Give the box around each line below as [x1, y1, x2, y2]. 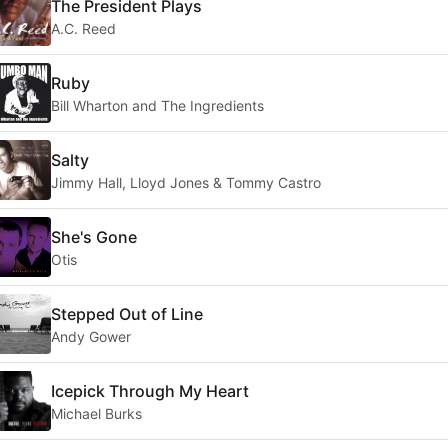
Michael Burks [51, 404, 142, 422]
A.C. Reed [51, 19, 116, 37]
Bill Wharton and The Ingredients [51, 96, 264, 114]
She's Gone [51, 226, 137, 247]
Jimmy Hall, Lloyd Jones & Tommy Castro [51, 173, 321, 191]
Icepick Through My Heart [51, 380, 249, 401]
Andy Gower [51, 327, 131, 345]
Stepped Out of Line [51, 303, 203, 324]
